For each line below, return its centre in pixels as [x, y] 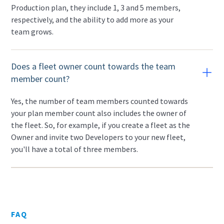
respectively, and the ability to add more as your [92, 19]
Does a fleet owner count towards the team [93, 66]
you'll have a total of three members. [75, 149]
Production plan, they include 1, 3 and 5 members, [96, 7]
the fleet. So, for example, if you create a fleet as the [101, 125]
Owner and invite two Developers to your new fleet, [98, 137]
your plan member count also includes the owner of [99, 113]
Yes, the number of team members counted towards [100, 101]
